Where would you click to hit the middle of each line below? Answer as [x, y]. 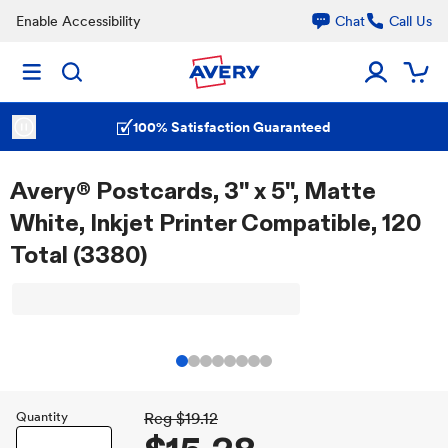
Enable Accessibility [78, 21]
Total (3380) [78, 254]
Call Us [410, 21]
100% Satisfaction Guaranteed [232, 127]
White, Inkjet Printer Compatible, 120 [216, 222]
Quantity [42, 416]
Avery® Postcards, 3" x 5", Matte [193, 190]
